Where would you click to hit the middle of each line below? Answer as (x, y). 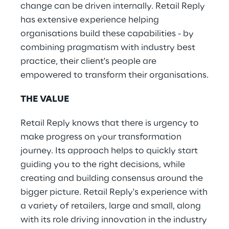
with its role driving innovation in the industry (114, 220)
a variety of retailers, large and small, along (111, 206)
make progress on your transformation (101, 137)
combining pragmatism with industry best (108, 48)
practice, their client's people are (88, 61)
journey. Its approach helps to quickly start (109, 151)
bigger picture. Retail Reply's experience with (114, 192)
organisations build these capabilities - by (107, 34)
